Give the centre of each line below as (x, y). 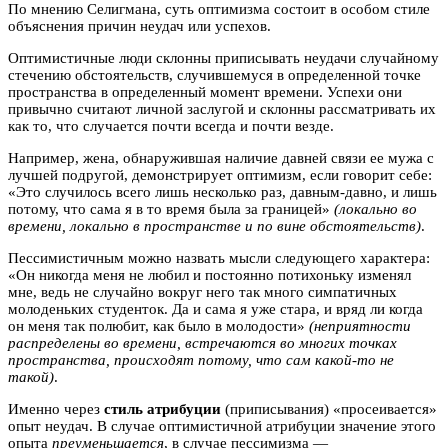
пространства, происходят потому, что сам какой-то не (201, 359)
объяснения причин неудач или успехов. (139, 25)
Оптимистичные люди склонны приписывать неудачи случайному (223, 57)
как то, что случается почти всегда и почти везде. (171, 125)
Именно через (56, 408)
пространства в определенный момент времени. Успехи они (205, 91)
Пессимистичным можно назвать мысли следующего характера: (219, 257)
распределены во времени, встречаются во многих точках (202, 342)
